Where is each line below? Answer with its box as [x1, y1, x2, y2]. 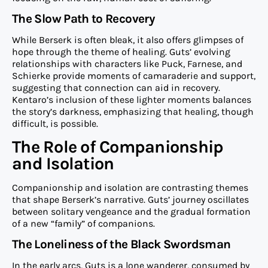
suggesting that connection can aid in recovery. [12, 82, 220, 94]
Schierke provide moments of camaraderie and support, [12, 70, 255, 82]
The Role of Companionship [12, 136, 224, 157]
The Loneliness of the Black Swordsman [12, 237, 231, 252]
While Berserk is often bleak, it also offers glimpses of [12, 34, 243, 46]
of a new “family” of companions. [12, 217, 155, 229]
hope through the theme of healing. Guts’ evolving [12, 46, 230, 58]
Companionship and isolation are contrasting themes [12, 181, 248, 193]
